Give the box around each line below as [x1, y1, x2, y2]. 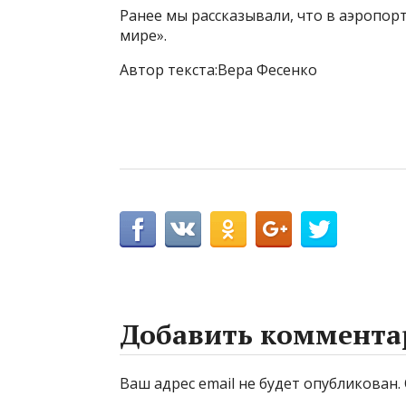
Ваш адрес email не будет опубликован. [120, 373, 401, 393]
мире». [120, 25, 167, 45]
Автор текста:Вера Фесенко [120, 60, 317, 80]
